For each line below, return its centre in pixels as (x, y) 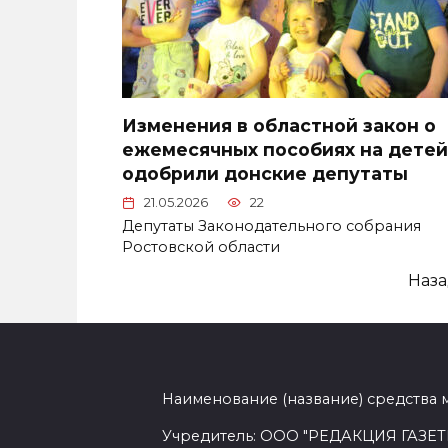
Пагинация (169, 280)
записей (156, 304)
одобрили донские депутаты (265, 173)
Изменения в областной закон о (279, 125)
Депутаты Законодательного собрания (271, 225)
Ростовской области (201, 246)
